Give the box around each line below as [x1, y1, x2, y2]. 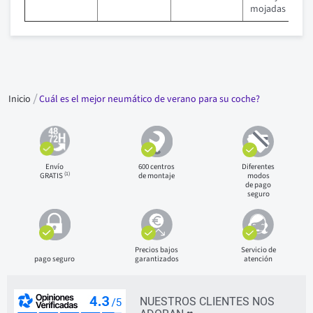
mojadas [250, 2, 286, 17]
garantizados [134, 254, 179, 265]
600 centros [138, 161, 175, 173]
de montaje [138, 170, 175, 182]
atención [244, 254, 273, 265]
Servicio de [240, 245, 276, 256]
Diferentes [242, 161, 275, 173]
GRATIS [39, 170, 64, 182]
